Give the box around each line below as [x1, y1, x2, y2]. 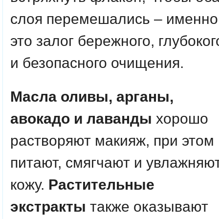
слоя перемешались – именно [10, 11, 218, 27]
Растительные [48, 176, 154, 193]
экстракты [10, 198, 86, 215]
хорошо [152, 110, 208, 127]
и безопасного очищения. [10, 55, 184, 71]
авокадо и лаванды [10, 110, 152, 127]
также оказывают [86, 198, 208, 215]
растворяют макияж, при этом [10, 132, 214, 149]
